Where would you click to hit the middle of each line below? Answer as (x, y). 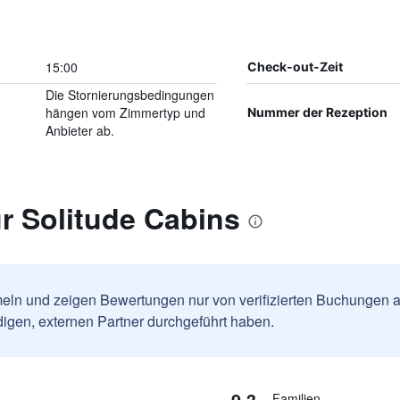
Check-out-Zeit (295, 67)
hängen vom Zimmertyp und (125, 112)
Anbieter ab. (79, 130)
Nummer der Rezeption (317, 112)
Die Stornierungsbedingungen (129, 95)
